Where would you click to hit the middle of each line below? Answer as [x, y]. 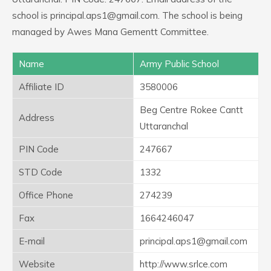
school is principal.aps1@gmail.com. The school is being [127, 15]
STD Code [41, 172]
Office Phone [46, 195]
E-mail [32, 241]
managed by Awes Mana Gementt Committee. [110, 32]
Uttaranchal [164, 126]
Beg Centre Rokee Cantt [191, 110]
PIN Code [39, 149]
